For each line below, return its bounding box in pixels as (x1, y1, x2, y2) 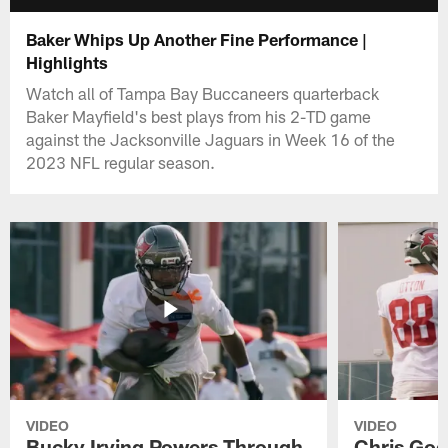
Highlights (26, 51, 109, 72)
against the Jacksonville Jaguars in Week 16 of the (26, 128, 396, 149)
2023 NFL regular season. (26, 151, 216, 172)
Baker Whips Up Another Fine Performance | (26, 28, 368, 49)
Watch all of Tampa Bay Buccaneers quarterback (26, 82, 380, 103)
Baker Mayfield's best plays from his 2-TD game (26, 105, 372, 126)
